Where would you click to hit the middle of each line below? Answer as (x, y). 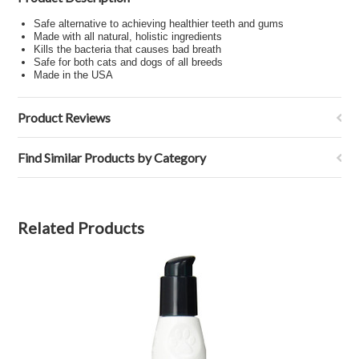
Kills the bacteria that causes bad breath (128, 49)
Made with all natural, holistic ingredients (128, 36)
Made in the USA (74, 75)
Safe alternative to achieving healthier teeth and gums (159, 24)
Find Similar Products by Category (112, 157)
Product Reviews (65, 117)
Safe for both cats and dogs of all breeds (129, 62)
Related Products (81, 228)
